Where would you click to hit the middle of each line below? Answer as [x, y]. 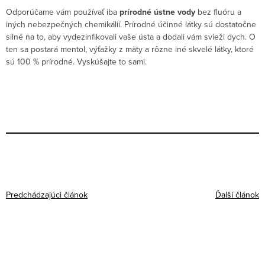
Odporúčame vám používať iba [62, 12]
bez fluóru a [219, 12]
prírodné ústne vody [157, 12]
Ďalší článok [237, 195]
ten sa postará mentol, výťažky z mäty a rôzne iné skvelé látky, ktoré [130, 49]
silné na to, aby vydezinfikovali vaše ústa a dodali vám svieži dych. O [131, 37]
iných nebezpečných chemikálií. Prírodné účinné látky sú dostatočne [131, 25]
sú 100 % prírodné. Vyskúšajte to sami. [76, 62]
